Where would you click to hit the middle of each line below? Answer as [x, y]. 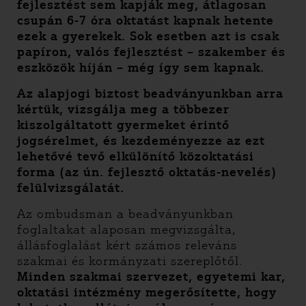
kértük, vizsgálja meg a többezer [123, 109]
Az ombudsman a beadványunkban [125, 214]
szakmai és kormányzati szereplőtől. [130, 261]
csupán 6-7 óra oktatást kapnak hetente [145, 20]
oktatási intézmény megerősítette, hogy [147, 292]
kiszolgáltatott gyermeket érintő [123, 125]
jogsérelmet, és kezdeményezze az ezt [141, 141]
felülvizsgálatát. [71, 188]
